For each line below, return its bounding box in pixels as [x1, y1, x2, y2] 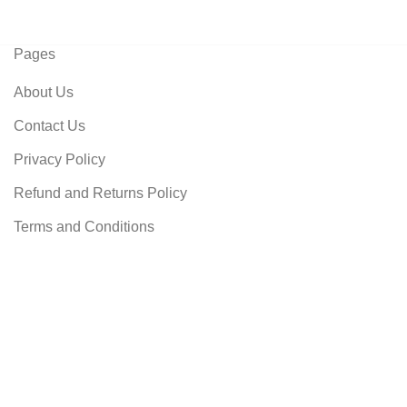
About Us [14, 84, 74, 101]
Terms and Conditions [14, 219, 154, 235]
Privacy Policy [14, 152, 105, 168]
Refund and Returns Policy [14, 185, 187, 202]
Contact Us [14, 118, 85, 134]
